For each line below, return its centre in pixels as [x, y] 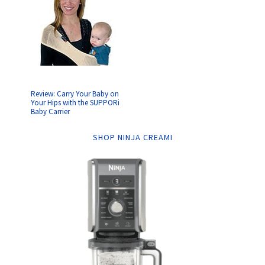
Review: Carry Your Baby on [75, 94]
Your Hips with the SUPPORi [75, 103]
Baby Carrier [51, 112]
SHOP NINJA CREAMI [132, 137]
